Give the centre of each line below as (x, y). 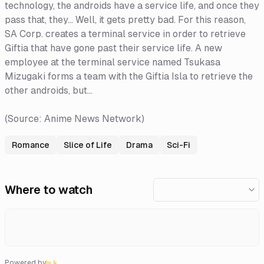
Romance (31, 145)
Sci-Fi (179, 145)
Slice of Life (88, 145)
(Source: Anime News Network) (75, 118)
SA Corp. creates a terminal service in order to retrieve (125, 34)
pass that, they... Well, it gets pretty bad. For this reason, (125, 19)
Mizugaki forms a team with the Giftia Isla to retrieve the (129, 76)
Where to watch (49, 189)
